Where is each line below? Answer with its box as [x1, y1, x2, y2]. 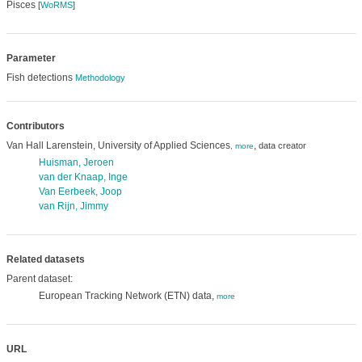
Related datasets [6, 254, 85, 265]
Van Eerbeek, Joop [38, 186, 122, 197]
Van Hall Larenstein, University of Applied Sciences [6, 140, 230, 151]
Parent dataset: [6, 273, 73, 284]
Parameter [6, 53, 56, 64]
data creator [258, 141, 306, 150]
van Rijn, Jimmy [38, 200, 108, 212]
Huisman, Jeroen [38, 157, 114, 168]
